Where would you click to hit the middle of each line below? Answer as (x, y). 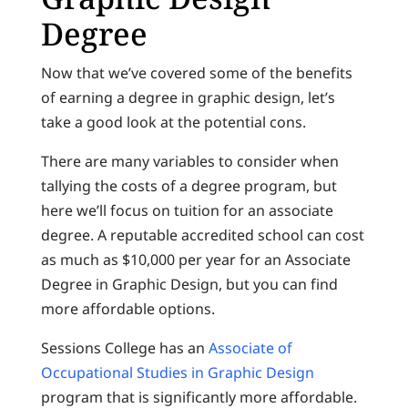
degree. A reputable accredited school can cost (202, 235)
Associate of (250, 348)
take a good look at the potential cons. (173, 122)
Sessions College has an (124, 348)
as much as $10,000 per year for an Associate (195, 260)
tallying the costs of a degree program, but (189, 186)
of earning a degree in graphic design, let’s (188, 98)
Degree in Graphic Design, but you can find (189, 285)
